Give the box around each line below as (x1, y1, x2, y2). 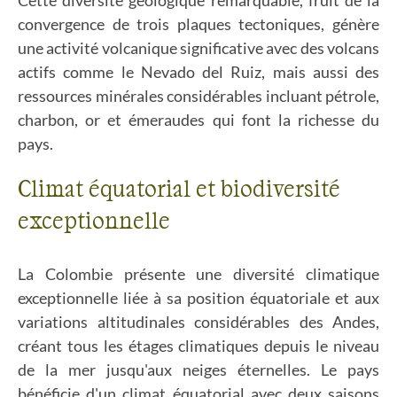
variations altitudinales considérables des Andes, (18, 312, 379, 331)
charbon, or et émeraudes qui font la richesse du (18, 110, 379, 129)
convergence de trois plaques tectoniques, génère (18, 14, 379, 34)
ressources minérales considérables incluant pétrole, (18, 86, 379, 105)
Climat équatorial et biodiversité (18, 174, 340, 201)
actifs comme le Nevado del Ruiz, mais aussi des (18, 62, 379, 82)
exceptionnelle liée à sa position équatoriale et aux (18, 288, 379, 307)
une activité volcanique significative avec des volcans (18, 38, 379, 58)
